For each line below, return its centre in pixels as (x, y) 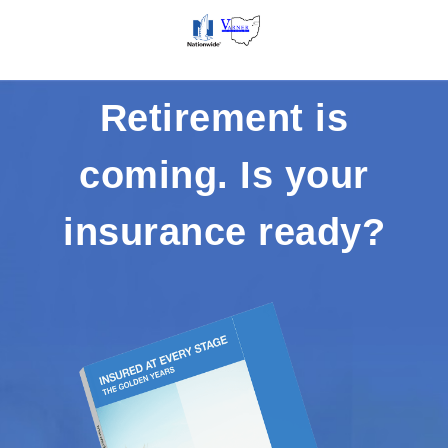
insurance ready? (224, 232)
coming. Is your (224, 175)
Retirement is (224, 118)
